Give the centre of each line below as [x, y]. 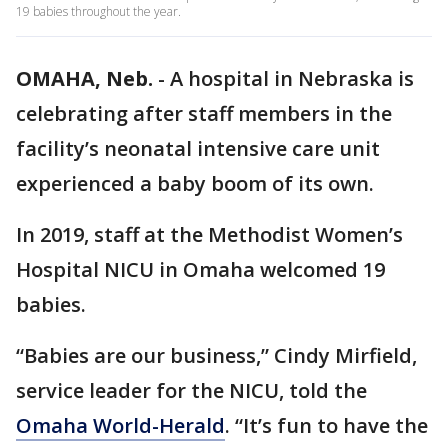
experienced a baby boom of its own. [195, 183]
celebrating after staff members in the [204, 113]
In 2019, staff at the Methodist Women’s [209, 234]
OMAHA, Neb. [84, 78]
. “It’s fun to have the [326, 425]
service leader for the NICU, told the [191, 390]
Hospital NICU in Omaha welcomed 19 [200, 269]
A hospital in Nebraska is [292, 78]
